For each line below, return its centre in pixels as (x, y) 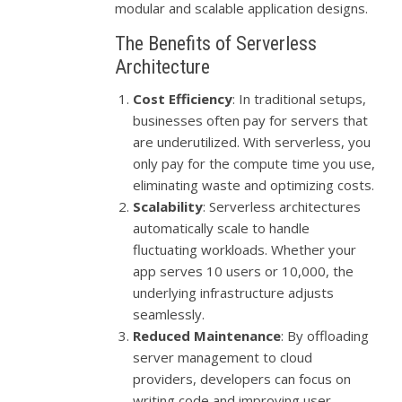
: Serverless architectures (282, 206)
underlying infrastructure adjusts (234, 292)
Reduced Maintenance (207, 335)
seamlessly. (169, 314)
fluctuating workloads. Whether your (245, 249)
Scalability (168, 206)
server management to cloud (223, 357)
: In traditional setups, (300, 98)
